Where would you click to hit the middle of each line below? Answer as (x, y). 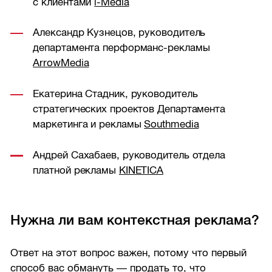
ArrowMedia (61, 63)
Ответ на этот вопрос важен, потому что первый (129, 253)
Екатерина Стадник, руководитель (115, 94)
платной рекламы (76, 170)
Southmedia (172, 124)
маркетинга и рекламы (89, 124)
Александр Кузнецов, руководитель (119, 33)
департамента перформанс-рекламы (121, 48)
